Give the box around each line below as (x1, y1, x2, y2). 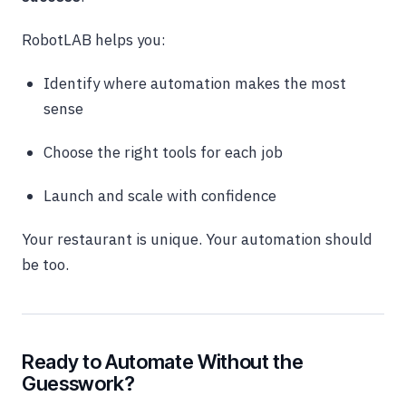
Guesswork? (22, 372, 135, 396)
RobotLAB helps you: (22, 30, 166, 51)
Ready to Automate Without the (22, 350, 304, 374)
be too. (22, 255, 69, 275)
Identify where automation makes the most (43, 73, 346, 94)
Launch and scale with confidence (43, 186, 276, 207)
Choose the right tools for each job (43, 142, 283, 163)
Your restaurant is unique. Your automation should (22, 229, 372, 250)
